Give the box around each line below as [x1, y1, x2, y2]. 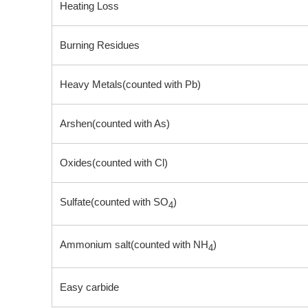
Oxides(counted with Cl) [59, 157, 168, 168]
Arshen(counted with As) [59, 118, 170, 129]
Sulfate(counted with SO [59, 196, 168, 208]
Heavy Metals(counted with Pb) [59, 78, 201, 90]
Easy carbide [59, 281, 119, 293]
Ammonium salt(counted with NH [59, 239, 208, 250]
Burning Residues [59, 39, 140, 51]
